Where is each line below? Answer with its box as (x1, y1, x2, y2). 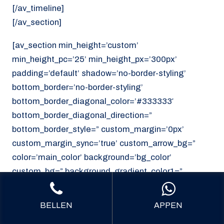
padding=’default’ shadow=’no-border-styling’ (12, 68, 186, 78)
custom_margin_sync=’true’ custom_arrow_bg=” (12, 138, 195, 148)
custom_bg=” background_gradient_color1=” (12, 166, 182, 176)
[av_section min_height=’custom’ (12, 40, 138, 50)
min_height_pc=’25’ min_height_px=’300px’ (12, 54, 177, 64)
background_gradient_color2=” (12, 180, 130, 190)
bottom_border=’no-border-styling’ (12, 82, 143, 92)
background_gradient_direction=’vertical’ (12, 194, 168, 204)
